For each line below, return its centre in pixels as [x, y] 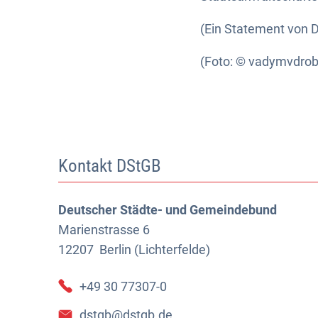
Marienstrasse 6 [104, 230]
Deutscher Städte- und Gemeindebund [168, 210]
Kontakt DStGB [110, 166]
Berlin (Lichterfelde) [153, 250]
